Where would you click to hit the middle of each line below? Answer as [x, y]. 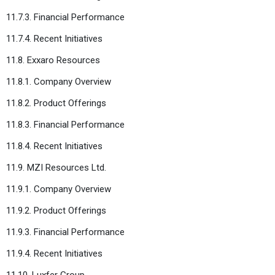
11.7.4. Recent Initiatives [54, 38]
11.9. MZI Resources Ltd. [56, 167]
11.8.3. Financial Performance [65, 124]
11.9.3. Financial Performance [65, 232]
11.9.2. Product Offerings [56, 210]
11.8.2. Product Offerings [56, 103]
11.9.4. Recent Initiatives [54, 253]
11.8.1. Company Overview [59, 81]
